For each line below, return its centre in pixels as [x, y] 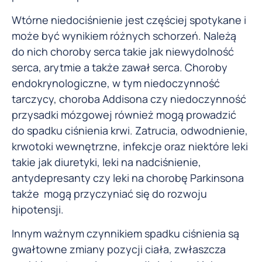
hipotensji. [38, 209]
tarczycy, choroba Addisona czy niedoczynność [129, 99]
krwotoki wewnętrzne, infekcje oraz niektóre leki [130, 146]
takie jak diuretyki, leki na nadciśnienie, [106, 162]
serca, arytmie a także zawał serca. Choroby [120, 67]
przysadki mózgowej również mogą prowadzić [124, 114]
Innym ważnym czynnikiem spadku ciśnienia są [125, 233]
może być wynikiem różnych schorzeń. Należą [124, 35]
